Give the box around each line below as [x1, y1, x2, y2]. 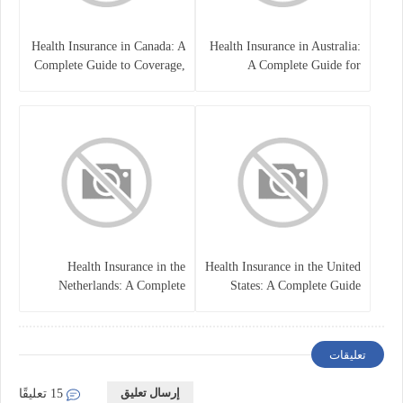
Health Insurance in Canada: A [31, 39, 185, 53]
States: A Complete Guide [230, 278, 361, 292]
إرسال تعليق [121, 385, 180, 399]
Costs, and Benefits [87, 76, 185, 91]
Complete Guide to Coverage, [33, 58, 185, 72]
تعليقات [329, 347, 366, 362]
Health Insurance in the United [205, 259, 361, 273]
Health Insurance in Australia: [210, 39, 361, 53]
